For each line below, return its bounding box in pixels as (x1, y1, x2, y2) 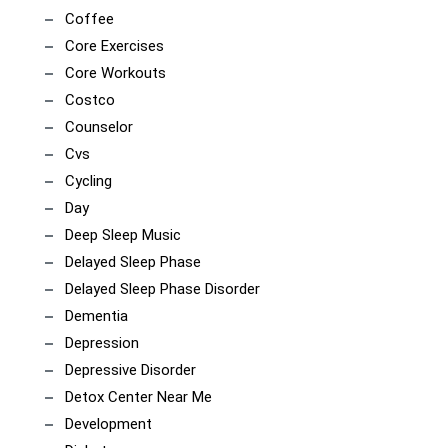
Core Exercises (65, 37, 164, 56)
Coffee (65, 10, 114, 29)
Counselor (65, 118, 133, 137)
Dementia (65, 307, 128, 326)
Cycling (65, 172, 112, 191)
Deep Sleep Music (65, 226, 181, 245)
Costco (65, 91, 115, 110)
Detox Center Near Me (65, 388, 212, 407)
